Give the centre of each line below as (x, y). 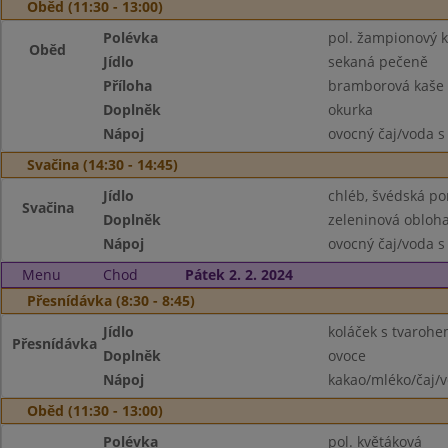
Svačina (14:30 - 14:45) (102, 164)
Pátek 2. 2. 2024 (238, 274)
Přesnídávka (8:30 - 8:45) (111, 300)
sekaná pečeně (377, 61)
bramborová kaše (385, 85)
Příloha (128, 85)
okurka (350, 109)
